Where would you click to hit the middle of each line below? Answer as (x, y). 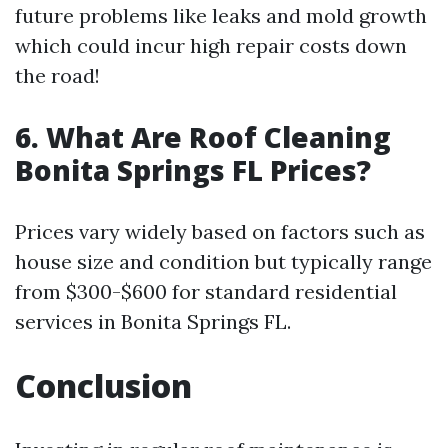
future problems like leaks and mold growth (221, 15)
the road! (57, 75)
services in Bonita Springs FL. (153, 321)
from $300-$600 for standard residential (206, 291)
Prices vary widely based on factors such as (220, 231)
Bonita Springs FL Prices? (193, 170)
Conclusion (103, 385)
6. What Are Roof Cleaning (203, 137)
